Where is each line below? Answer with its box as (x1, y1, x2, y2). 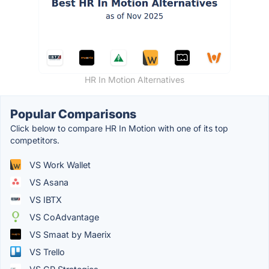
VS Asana (27, 177, 68, 187)
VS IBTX (27, 194, 62, 205)
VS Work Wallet (27, 159, 91, 170)
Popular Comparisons (10, 106, 136, 121)
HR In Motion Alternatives (85, 74, 184, 85)
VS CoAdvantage (27, 211, 99, 222)
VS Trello (27, 246, 65, 257)
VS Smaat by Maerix (27, 229, 111, 240)
